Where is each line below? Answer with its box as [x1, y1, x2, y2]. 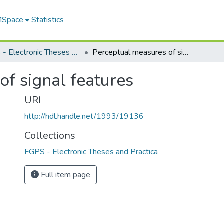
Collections [24, 129, 75, 142]
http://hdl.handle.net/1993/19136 [24, 111, 144, 122]
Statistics [31, 14, 64, 25]
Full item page [39, 169, 90, 180]
